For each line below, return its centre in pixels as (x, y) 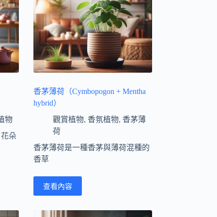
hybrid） (47, 103)
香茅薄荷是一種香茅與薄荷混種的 (91, 147)
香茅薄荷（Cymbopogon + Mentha (89, 91)
